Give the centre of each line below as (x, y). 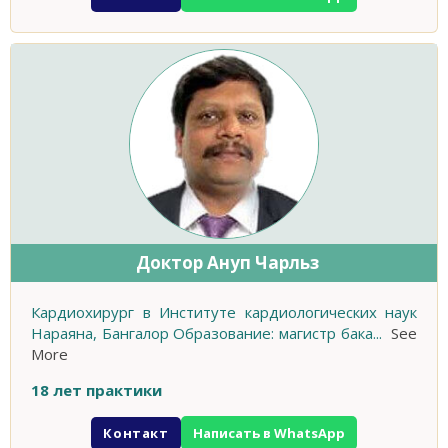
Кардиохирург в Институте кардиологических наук (224, 312)
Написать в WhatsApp (268, 433)
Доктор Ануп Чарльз (227, 263)
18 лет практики (96, 390)
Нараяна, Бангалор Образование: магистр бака (202, 333)
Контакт (136, 432)
